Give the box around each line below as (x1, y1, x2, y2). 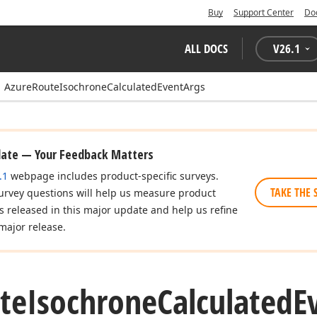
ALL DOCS (185, 40, 228, 57)
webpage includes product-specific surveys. (8, 169, 219, 183)
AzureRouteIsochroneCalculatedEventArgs (4, 80, 205, 93)
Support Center (234, 6, 294, 18)
